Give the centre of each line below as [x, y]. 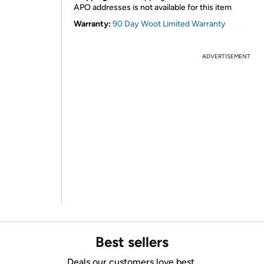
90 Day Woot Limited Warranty [169, 24]
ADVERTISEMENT [226, 56]
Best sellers [132, 242]
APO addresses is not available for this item [153, 7]
